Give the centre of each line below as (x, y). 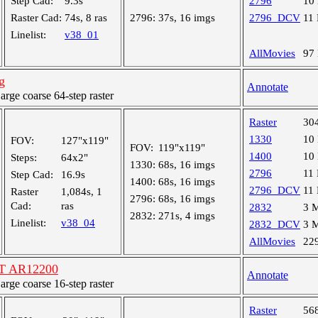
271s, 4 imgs (187, 216)
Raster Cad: (36, 18)
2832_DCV (275, 224)
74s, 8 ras (86, 18)
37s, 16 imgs (187, 18)
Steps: (24, 158)
